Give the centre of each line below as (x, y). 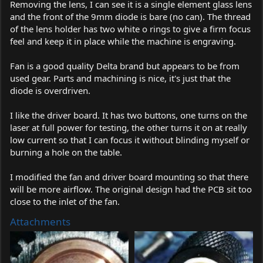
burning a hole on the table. (66, 152)
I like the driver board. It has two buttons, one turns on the (129, 115)
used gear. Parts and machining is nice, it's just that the (120, 78)
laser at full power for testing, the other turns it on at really (129, 127)
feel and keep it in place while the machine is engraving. (123, 41)
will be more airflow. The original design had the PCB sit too (131, 189)
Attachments (40, 222)
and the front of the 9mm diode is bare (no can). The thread (130, 16)
